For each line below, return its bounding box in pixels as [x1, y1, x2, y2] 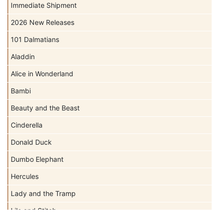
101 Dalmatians [11, 35, 59, 44]
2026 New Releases [11, 18, 74, 26]
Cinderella [11, 120, 43, 129]
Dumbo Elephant [11, 154, 64, 163]
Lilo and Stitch [11, 206, 56, 215]
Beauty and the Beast [11, 103, 80, 112]
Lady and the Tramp [11, 189, 76, 197]
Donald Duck [11, 137, 52, 146]
